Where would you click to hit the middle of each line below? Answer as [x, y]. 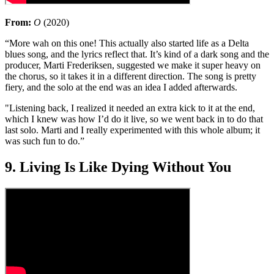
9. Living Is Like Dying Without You [118, 167]
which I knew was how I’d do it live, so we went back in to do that [134, 119]
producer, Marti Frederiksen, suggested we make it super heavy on [133, 65]
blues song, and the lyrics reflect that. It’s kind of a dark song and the [137, 54]
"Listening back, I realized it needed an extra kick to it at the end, [130, 108]
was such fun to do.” [45, 141]
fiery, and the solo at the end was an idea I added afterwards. [122, 87]
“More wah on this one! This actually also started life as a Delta [127, 43]
